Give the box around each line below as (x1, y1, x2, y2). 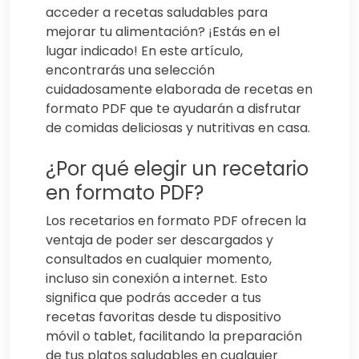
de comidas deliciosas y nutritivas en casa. (46, 119, 310, 138)
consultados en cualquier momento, (46, 250, 272, 269)
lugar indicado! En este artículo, (46, 42, 243, 61)
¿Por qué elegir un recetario (46, 155, 309, 183)
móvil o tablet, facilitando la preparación (46, 327, 302, 346)
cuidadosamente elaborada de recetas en (46, 80, 313, 99)
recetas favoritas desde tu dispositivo (46, 308, 281, 327)
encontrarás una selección (46, 61, 215, 80)
